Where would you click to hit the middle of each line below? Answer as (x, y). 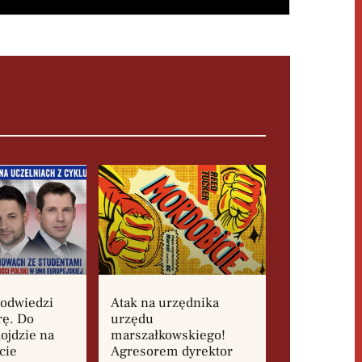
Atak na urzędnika (165, 303)
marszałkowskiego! (168, 336)
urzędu (133, 320)
